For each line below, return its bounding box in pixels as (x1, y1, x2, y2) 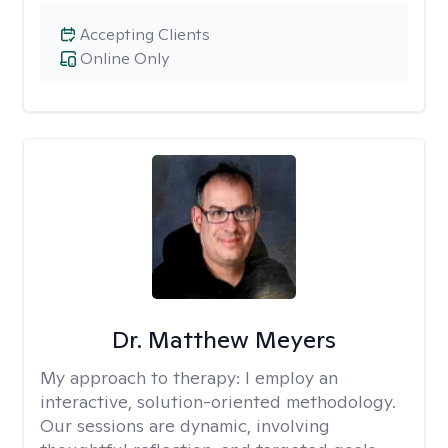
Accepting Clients (80, 24, 210, 45)
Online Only (80, 48, 169, 69)
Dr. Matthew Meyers (111, 324, 336, 355)
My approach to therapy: (40, 366, 245, 389)
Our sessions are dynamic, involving (40, 414, 330, 437)
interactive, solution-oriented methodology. (40, 390, 396, 413)
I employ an (245, 366, 338, 389)
